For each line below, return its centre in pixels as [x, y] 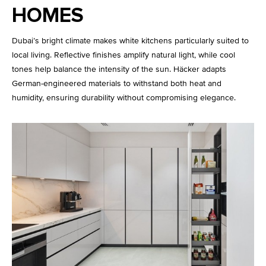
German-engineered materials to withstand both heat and [117, 84]
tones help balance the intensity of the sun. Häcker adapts [119, 69]
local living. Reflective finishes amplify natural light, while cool [123, 55]
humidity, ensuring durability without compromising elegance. [124, 98]
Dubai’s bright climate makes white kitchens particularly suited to [130, 41]
